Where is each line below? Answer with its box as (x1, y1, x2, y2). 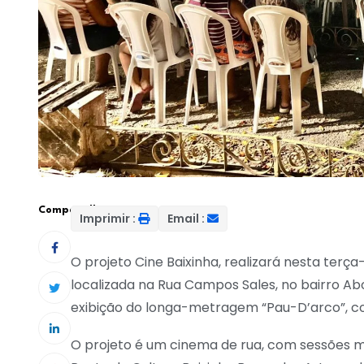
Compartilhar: (38, 204, 115, 215)
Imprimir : (80, 210, 136, 227)
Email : (167, 210, 205, 227)
